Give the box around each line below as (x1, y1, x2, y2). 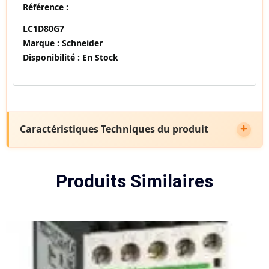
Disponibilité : (23, 52, 80, 64)
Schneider (59, 37, 103, 49)
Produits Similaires (56, 171, 213, 192)
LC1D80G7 (23, 23, 64, 35)
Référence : (23, 1, 68, 13)
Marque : (23, 37, 59, 49)
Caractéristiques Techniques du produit (20, 122, 208, 136)
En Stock (80, 52, 118, 64)
